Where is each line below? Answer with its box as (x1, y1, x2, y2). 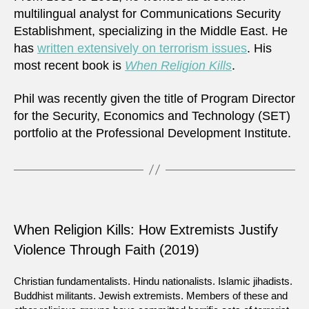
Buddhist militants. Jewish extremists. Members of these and (14, 289, 288, 301)
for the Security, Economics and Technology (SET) (14, 108, 290, 123)
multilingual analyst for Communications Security (14, 7, 281, 21)
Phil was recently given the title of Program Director (14, 91, 295, 106)
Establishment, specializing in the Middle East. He (14, 24, 288, 39)
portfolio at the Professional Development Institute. (14, 126, 291, 140)
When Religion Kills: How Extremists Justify (14, 221, 278, 237)
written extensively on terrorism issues (37, 41, 247, 56)
